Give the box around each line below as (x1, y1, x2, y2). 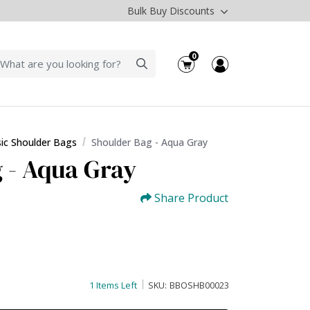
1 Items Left (89, 279, 137, 292)
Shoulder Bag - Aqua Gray (91, 136, 208, 149)
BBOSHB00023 (170, 279, 229, 292)
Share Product (154, 190, 228, 206)
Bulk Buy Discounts (127, 4, 217, 17)
